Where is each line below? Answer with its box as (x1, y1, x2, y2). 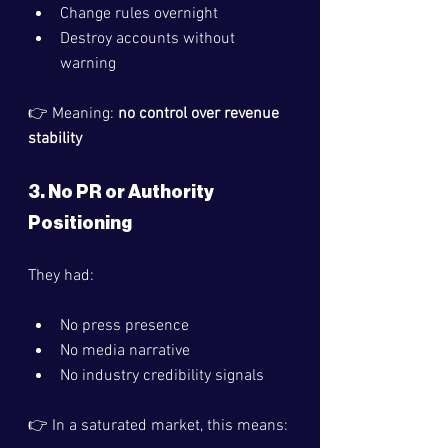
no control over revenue (118, 104, 283, 124)
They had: (28, 266, 94, 286)
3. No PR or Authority (28, 183, 217, 201)
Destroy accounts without (60, 29, 239, 49)
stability (28, 129, 82, 149)
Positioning (28, 214, 132, 232)
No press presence (60, 316, 189, 336)
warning (60, 54, 116, 74)
